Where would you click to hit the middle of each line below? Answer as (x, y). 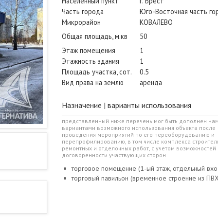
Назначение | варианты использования (127, 105)
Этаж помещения (89, 51)
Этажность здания (91, 61)
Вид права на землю (93, 83)
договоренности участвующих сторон (114, 155)
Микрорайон (81, 22)
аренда (151, 83)
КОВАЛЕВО (156, 22)
